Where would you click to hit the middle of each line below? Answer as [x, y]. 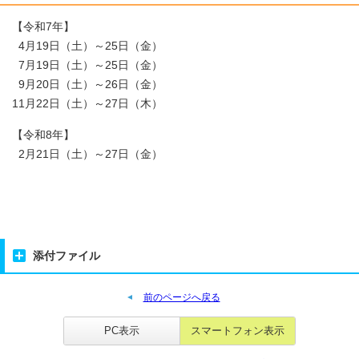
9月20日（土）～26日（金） [87, 85]
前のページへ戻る [182, 298]
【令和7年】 [43, 27]
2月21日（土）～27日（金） [87, 155]
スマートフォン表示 [238, 331]
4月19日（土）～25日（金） [87, 46]
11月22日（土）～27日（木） [87, 104]
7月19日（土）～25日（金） [87, 66]
